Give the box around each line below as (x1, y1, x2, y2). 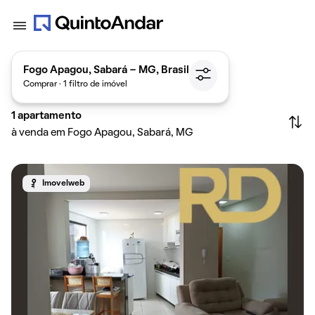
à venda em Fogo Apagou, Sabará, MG (11, 128, 193, 138)
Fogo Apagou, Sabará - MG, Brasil (23, 65, 189, 75)
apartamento (18, 111, 82, 121)
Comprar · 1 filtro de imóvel (23, 80, 127, 88)
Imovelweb (42, 180, 84, 187)
